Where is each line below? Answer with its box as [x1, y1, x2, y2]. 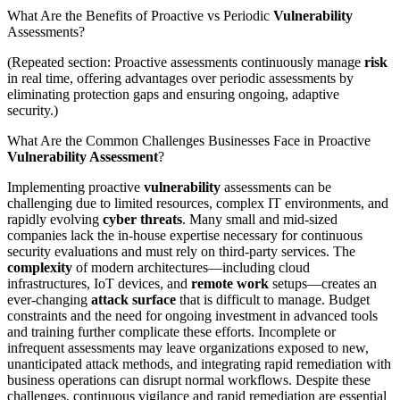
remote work [191, 275, 269, 291]
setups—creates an [269, 275, 377, 291]
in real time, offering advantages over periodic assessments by [7, 70, 354, 86]
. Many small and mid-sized [182, 211, 337, 227]
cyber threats [103, 211, 182, 227]
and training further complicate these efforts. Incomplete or [7, 323, 336, 339]
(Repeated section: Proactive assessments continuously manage [7, 54, 364, 70]
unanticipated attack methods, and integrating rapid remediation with [7, 355, 391, 371]
